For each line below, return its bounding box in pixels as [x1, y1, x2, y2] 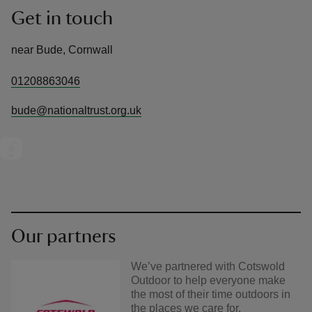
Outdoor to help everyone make [131, 274, 286, 287]
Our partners [11, 226, 116, 247]
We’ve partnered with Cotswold [131, 260, 285, 273]
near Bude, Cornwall [11, 44, 113, 56]
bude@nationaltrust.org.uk [11, 104, 141, 117]
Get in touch [11, 8, 113, 29]
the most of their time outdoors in [131, 288, 290, 301]
